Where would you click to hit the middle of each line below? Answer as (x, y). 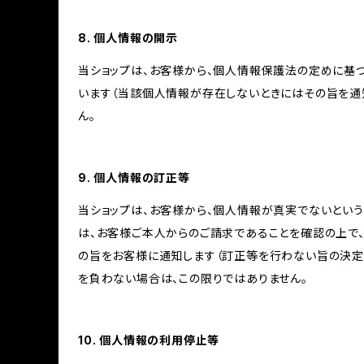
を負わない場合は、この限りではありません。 (193, 278)
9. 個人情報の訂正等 (134, 178)
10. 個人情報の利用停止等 (149, 340)
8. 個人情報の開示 (128, 38)
